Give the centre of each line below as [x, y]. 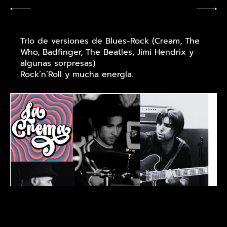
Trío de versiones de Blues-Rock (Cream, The [110, 41]
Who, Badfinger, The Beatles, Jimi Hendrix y [107, 52]
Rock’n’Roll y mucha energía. [77, 74]
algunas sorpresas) [58, 63]
